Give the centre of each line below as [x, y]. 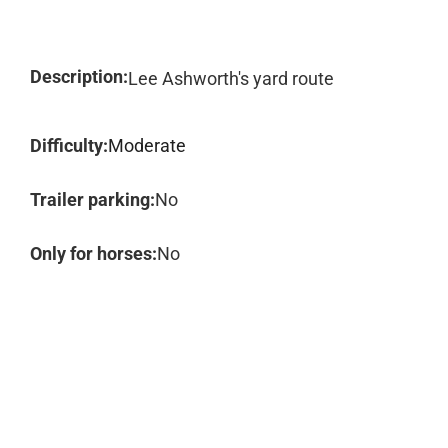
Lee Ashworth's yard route [231, 78]
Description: [79, 76]
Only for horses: [93, 253]
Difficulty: [69, 145]
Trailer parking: [92, 199]
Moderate [147, 145]
